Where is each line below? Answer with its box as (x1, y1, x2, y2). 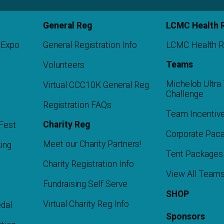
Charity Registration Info (42, 159, 134, 169)
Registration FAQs (42, 100, 111, 110)
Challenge (166, 89, 203, 99)
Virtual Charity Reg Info (42, 199, 129, 209)
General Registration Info (42, 40, 137, 50)
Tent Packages (166, 149, 223, 159)
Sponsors (166, 211, 205, 222)
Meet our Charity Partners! (42, 139, 141, 149)
